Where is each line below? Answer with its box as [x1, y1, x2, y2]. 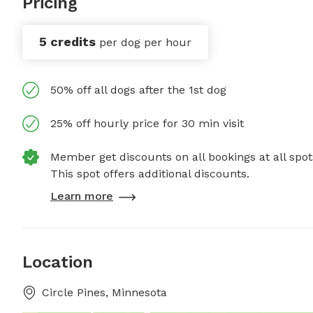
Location [22, 252, 93, 272]
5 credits [39, 34, 96, 50]
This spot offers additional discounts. [50, 167, 249, 181]
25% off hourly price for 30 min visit [50, 117, 244, 131]
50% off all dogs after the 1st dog [50, 83, 226, 97]
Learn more [50, 189, 113, 203]
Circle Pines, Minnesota [42, 286, 167, 300]
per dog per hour [99, 36, 191, 50]
